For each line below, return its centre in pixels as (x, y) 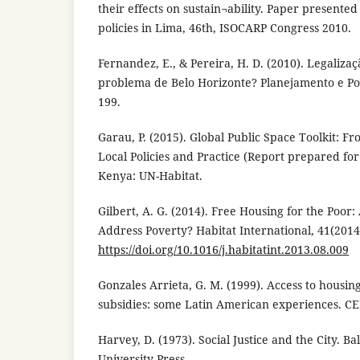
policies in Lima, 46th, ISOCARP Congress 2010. (225, 27)
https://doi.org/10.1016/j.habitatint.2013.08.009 (223, 249)
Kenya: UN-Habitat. (150, 175)
